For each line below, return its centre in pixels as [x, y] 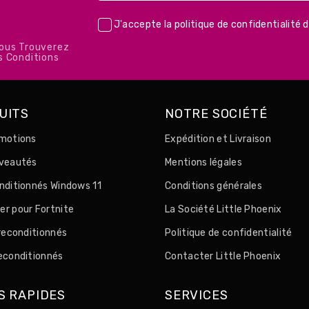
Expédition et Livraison [218, 139]
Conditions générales [213, 186]
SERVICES [197, 296]
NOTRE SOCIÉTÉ [216, 114]
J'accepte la [144, 25]
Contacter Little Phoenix [223, 257]
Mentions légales [203, 163]
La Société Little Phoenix [223, 210]
